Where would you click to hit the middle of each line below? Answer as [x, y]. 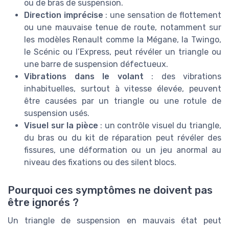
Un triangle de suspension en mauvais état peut [114, 220]
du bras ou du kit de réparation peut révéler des [123, 138]
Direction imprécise [64, 15]
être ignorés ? [43, 202]
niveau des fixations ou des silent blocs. [100, 163]
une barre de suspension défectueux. [96, 64]
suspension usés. [57, 113]
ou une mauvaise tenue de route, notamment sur [123, 28]
